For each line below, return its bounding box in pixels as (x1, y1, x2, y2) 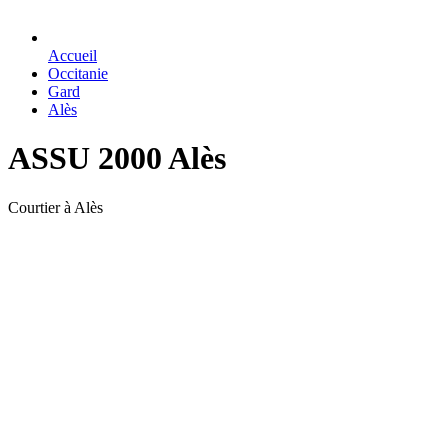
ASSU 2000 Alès (8, 140, 226, 177)
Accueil (48, 47, 97, 64)
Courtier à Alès (8, 198, 103, 216)
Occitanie (48, 65, 108, 82)
